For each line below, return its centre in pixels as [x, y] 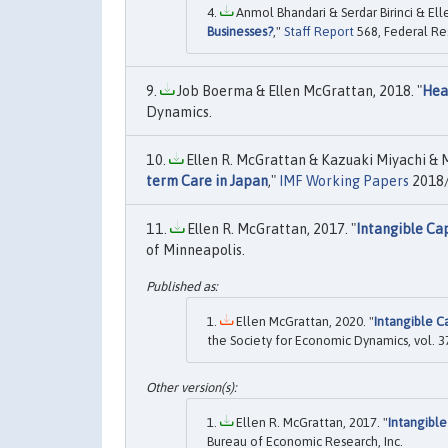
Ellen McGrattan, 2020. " [303, 321]
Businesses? [240, 32]
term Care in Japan [207, 181]
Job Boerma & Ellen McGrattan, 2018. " [298, 91]
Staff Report [319, 32]
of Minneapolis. [195, 250]
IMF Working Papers [344, 181]
